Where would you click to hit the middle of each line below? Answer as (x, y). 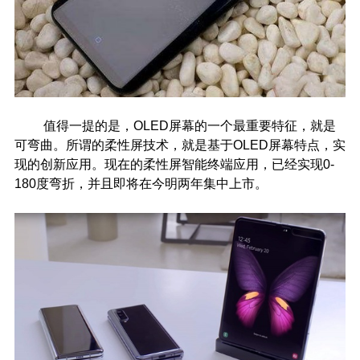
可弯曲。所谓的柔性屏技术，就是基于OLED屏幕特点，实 (180, 145)
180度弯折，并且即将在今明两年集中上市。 (141, 183)
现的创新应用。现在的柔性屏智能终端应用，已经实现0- (174, 164)
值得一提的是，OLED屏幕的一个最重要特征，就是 (175, 125)
